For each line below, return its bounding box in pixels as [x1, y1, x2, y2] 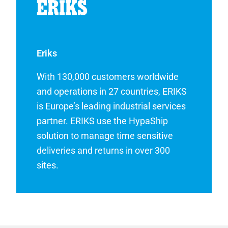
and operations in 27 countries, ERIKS [37, 86, 187, 97]
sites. [37, 160, 59, 171]
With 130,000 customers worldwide [37, 71, 179, 82]
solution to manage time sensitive [37, 130, 174, 141]
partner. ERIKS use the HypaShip [37, 116, 168, 127]
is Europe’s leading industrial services [37, 101, 186, 112]
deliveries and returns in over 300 [37, 145, 170, 156]
